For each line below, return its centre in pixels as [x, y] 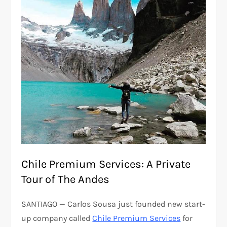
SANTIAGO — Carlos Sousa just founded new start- [113, 204]
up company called [57, 218]
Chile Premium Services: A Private [106, 164]
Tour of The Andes [66, 180]
